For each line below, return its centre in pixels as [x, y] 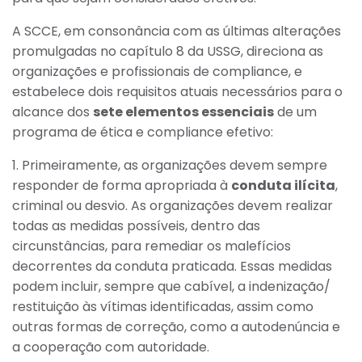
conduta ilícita [283, 185]
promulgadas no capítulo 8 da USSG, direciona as [168, 51]
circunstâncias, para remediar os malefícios [152, 246]
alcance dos [53, 112]
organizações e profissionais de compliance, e [157, 71]
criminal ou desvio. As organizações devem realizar [173, 205]
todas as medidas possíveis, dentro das [136, 225]
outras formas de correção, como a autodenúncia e [176, 326]
